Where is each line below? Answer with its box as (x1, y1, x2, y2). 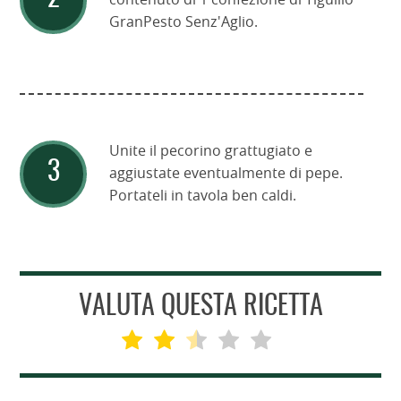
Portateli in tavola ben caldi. (109, 188, 297, 203)
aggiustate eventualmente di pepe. (109, 166, 344, 181)
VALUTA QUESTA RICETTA (78, 293, 323, 320)
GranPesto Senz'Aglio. (109, 14, 259, 30)
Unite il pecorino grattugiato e (109, 143, 313, 158)
